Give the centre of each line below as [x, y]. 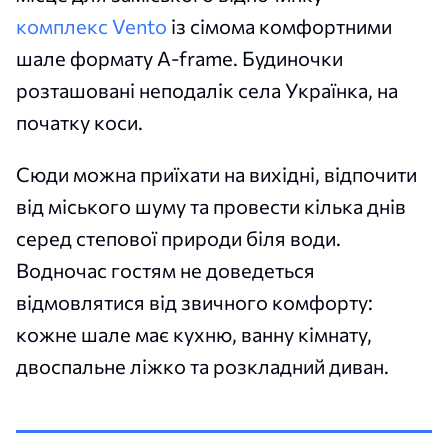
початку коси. [79, 121]
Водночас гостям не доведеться [165, 269]
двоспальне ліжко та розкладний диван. [202, 365]
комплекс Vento [91, 25]
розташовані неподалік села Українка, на [207, 89]
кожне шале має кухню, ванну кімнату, [194, 333]
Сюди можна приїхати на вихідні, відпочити [216, 173]
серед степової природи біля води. [178, 237]
